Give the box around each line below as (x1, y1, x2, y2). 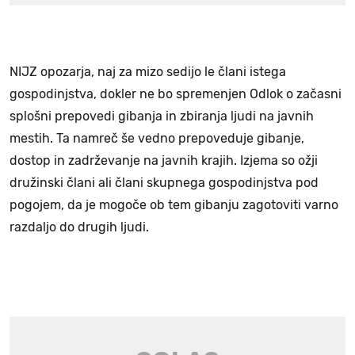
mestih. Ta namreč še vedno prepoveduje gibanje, (10, 131, 304, 147)
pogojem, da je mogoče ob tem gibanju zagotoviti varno (10, 197, 338, 213)
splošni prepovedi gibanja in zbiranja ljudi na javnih (10, 109, 314, 124)
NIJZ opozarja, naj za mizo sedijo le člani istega (10, 64, 286, 80)
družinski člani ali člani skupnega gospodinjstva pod (10, 175, 319, 191)
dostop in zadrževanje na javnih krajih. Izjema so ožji (10, 153, 318, 169)
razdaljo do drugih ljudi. (10, 219, 149, 235)
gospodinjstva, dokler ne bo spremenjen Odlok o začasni (10, 86, 342, 102)
